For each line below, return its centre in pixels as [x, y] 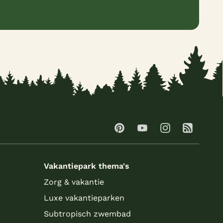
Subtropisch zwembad [87, 214]
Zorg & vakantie [74, 182]
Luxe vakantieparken [84, 198]
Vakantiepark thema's [87, 166]
